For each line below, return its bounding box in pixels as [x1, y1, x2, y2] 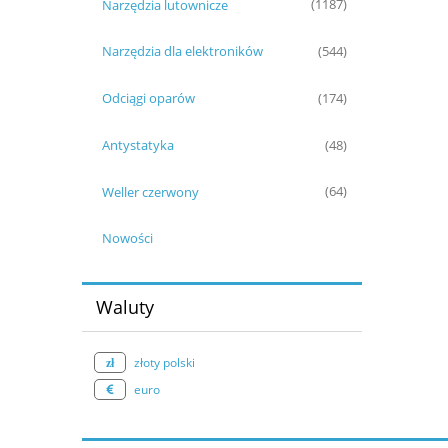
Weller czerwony [101, 182, 199, 201]
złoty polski [133, 353, 195, 371]
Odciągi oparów [101, 89, 195, 108]
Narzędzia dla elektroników [101, 42, 263, 61]
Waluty [95, 295, 154, 320]
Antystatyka [101, 135, 174, 154]
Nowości [101, 229, 153, 248]
